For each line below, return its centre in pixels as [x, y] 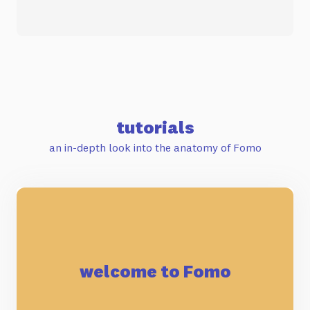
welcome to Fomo [155, 271]
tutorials [155, 127]
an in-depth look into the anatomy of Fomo [155, 147]
